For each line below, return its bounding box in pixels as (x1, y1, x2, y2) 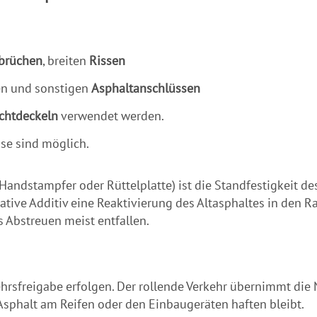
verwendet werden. (58, 108, 164, 125)
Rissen (89, 52, 125, 69)
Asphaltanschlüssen (91, 80, 200, 97)
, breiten (42, 52, 89, 69)
